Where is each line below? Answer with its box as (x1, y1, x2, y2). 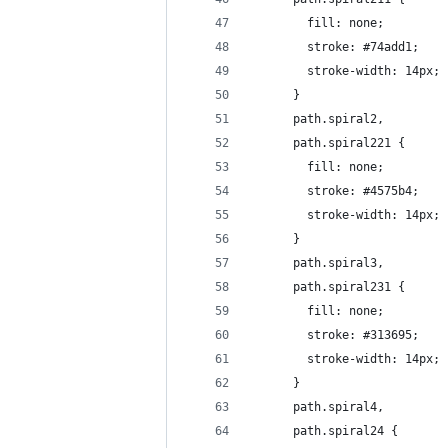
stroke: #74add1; (251, 40, 419, 54)
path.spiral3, (251, 256, 391, 270)
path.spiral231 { (251, 280, 405, 294)
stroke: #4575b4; (251, 184, 419, 198)
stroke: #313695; (251, 328, 419, 342)
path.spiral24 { (251, 424, 398, 438)
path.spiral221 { (251, 136, 405, 150)
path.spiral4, (251, 400, 391, 414)
